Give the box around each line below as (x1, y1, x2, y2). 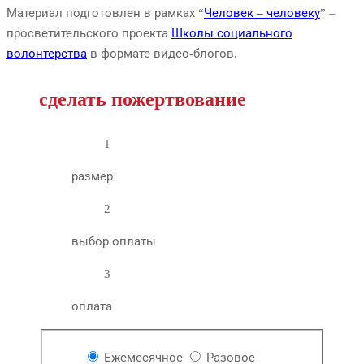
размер (71, 170, 113, 184)
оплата (71, 300, 112, 314)
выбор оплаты (71, 235, 156, 249)
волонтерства (6, 47, 87, 61)
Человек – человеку (204, 6, 320, 20)
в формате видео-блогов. (87, 47, 237, 61)
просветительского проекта (6, 27, 171, 41)
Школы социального (171, 27, 292, 41)
